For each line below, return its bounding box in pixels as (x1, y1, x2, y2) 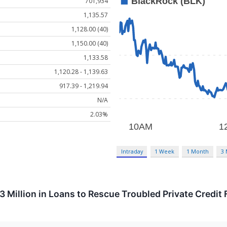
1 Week (155, 147, 175, 156)
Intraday (121, 147, 143, 156)
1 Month (186, 147, 209, 156)
